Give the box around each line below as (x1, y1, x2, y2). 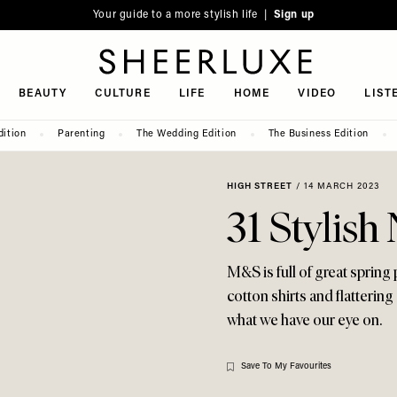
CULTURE (95, 89, 151, 99)
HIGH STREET (227, 182, 292, 191)
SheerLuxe (35, 77, 100, 91)
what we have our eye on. (227, 310, 382, 330)
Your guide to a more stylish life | (92, 10, 270, 20)
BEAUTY (19, 89, 67, 99)
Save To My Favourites (241, 362, 331, 371)
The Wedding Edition (136, 129, 237, 139)
